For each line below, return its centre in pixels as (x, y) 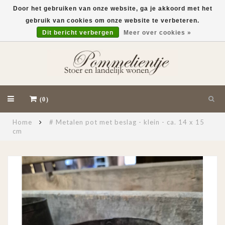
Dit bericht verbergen (78, 33)
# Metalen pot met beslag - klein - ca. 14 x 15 (127, 122)
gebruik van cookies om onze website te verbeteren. (113, 21)
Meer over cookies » (157, 33)
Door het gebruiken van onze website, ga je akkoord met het (113, 9)
